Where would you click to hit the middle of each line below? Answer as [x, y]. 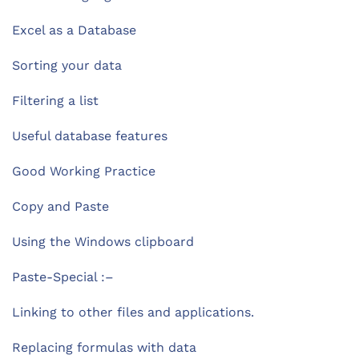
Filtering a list [55, 101]
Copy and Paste [61, 207]
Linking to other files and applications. [133, 313]
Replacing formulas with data [104, 348]
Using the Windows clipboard [103, 242]
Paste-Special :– [63, 277]
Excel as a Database [74, 30]
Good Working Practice [84, 171]
